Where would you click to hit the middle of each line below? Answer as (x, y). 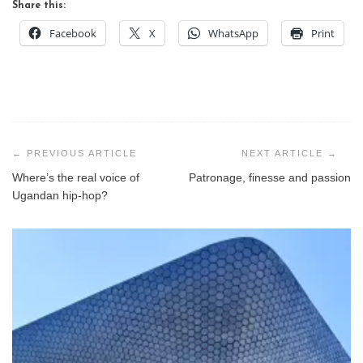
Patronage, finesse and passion (270, 178)
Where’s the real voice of (76, 178)
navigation (56, 152)
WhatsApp (233, 34)
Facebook (73, 34)
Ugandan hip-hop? (60, 196)
